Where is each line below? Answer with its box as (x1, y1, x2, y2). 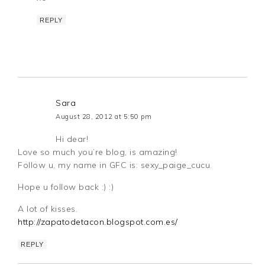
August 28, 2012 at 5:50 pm (56, 112, 152, 121)
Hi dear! (56, 133, 89, 144)
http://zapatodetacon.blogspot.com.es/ (18, 216, 178, 227)
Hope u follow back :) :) (18, 181, 114, 192)
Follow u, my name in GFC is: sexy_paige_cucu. (18, 159, 212, 170)
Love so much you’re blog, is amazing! (18, 146, 177, 157)
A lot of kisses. (18, 203, 78, 214)
